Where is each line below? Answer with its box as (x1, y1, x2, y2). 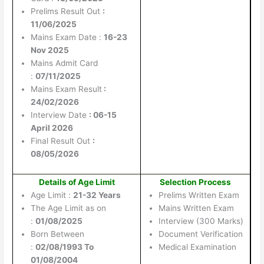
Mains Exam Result (31, 84, 103, 94)
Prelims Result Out (31, 6, 103, 16)
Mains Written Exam (159, 203, 235, 213)
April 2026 (31, 123, 74, 133)
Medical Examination (159, 242, 237, 252)
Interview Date (31, 110, 90, 120)
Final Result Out (31, 136, 93, 146)
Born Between (31, 229, 85, 239)
